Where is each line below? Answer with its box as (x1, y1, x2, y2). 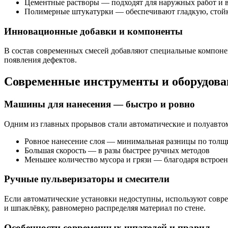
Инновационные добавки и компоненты (4, 25, 183, 37)
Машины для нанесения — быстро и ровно (4, 99, 195, 110)
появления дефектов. (4, 55, 77, 65)
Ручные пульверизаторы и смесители (4, 174, 169, 185)
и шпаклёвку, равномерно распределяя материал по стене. (4, 204, 206, 213)
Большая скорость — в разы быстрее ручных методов (24, 146, 210, 155)
